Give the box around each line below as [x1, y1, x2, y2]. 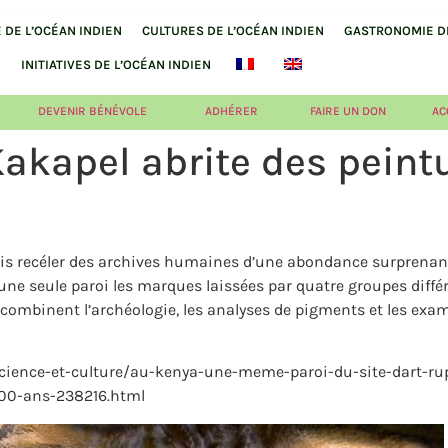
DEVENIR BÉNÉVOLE [37, 104, 147, 118]
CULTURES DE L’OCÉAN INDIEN [141, 23, 324, 38]
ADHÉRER [204, 104, 258, 118]
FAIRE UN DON [310, 104, 387, 118]
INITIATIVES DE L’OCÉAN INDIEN [20, 57, 211, 72]
